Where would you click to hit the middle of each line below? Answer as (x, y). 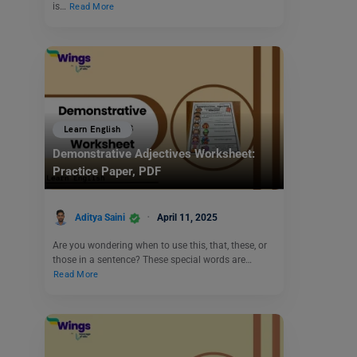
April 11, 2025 (187, 217)
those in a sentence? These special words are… (152, 260)
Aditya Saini (100, 217)
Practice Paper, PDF (110, 172)
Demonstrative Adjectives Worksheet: (154, 154)
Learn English (92, 130)
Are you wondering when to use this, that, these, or (160, 246)
